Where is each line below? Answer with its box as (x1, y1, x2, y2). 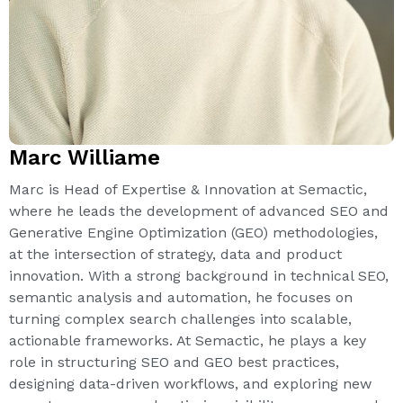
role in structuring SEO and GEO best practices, (9, 353, 339, 371)
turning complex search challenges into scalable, (9, 309, 352, 327)
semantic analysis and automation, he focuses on (9, 288, 353, 306)
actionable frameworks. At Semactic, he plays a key (9, 331, 366, 349)
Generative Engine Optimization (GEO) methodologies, (9, 223, 378, 241)
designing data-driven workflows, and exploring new (9, 374, 372, 392)
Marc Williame (9, 144, 160, 170)
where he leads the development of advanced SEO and (9, 201, 389, 219)
